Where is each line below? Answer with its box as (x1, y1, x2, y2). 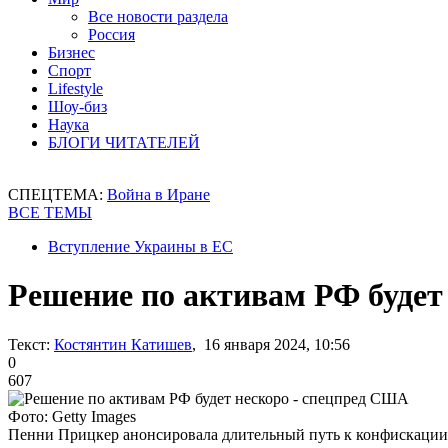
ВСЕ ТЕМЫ (8, 204, 92, 221)
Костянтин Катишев (54, 335, 192, 353)
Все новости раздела (88, 8, 228, 25)
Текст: (8, 335, 50, 353)
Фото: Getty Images (8, 407, 136, 425)
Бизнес (48, 44, 95, 61)
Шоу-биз (48, 98, 107, 115)
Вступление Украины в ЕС (48, 238, 233, 255)
